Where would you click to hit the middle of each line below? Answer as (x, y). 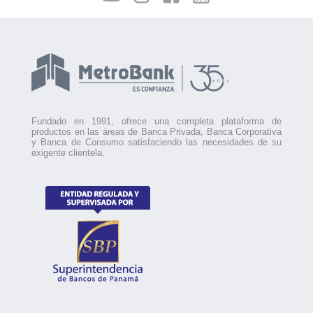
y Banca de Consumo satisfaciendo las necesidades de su (156, 142)
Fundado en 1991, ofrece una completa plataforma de (156, 121)
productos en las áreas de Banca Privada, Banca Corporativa (156, 131)
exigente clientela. (68, 152)
